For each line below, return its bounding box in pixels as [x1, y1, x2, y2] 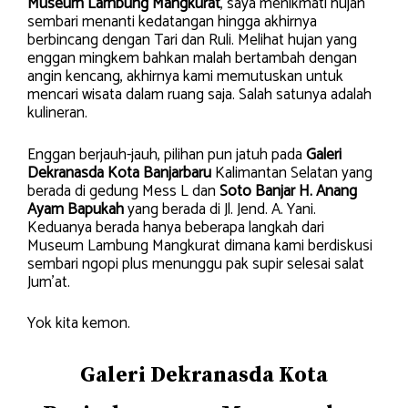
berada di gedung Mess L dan [27, 178, 219, 204]
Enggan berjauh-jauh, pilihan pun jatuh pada [27, 141, 306, 168]
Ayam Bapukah [27, 196, 124, 222]
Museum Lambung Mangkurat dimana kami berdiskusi [27, 232, 372, 259]
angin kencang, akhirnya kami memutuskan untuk [27, 64, 343, 89]
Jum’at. [27, 269, 70, 295]
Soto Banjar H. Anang [219, 178, 357, 204]
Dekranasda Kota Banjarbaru [27, 159, 211, 186]
